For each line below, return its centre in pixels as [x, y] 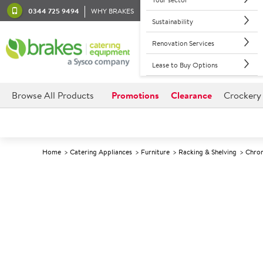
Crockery [242, 95]
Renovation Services [183, 43]
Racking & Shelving [208, 152]
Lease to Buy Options [185, 65]
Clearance [191, 95]
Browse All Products [53, 95]
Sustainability [172, 21]
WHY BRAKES [112, 11]
